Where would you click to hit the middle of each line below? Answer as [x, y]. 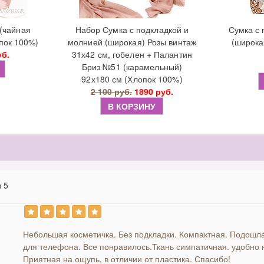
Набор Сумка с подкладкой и [132, 29]
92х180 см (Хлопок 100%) [132, 79]
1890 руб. [154, 91]
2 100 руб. [111, 91]
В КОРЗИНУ [132, 106]
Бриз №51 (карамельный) [132, 67]
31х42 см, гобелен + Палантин [132, 54]
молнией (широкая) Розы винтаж [132, 42]
